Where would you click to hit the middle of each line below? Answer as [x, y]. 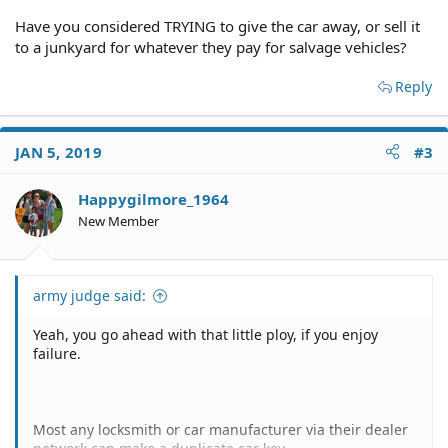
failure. [57, 353]
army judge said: [89, 295]
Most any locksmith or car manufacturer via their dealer [220, 429]
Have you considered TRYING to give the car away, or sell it [217, 25]
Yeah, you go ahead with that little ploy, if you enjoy [205, 334]
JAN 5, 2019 [58, 151]
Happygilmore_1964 [153, 198]
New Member [118, 220]
